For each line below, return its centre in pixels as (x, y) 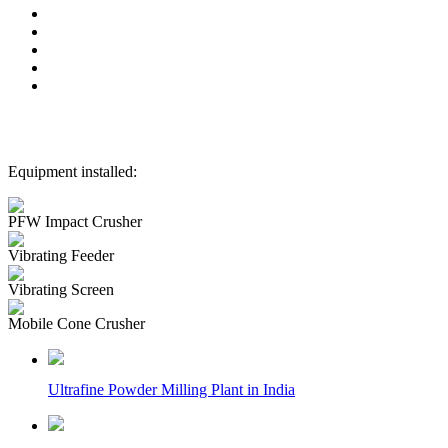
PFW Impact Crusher (75, 221)
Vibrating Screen (61, 289)
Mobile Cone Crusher (76, 323)
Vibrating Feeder (61, 255)
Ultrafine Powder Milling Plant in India (171, 389)
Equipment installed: (72, 171)
